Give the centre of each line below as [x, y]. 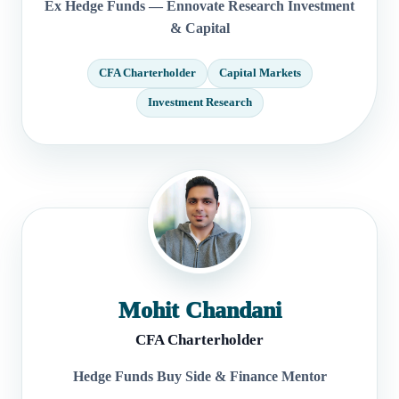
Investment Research [199, 102]
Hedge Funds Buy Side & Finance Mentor [199, 376]
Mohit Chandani [199, 310]
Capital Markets [260, 73]
